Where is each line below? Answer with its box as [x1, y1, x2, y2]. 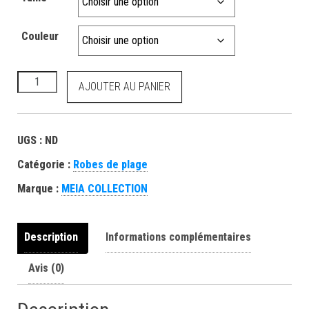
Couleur [21, 29, 59, 43]
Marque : [17, 181, 61, 195]
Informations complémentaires [106, 230, 251, 243]
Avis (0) [28, 261, 64, 275]
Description [24, 230, 78, 243]
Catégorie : [17, 157, 73, 171]
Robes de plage [73, 157, 148, 171]
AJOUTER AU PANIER [79, 79, 171, 93]
